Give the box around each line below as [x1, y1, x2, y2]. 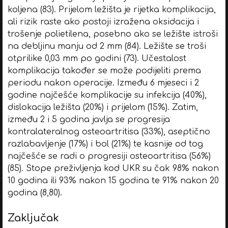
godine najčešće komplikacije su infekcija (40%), [7, 90, 207, 100]
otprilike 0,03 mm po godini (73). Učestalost [7, 53, 186, 63]
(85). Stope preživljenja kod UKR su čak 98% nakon [7, 163, 219, 173]
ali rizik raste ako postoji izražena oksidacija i [7, 17, 199, 26]
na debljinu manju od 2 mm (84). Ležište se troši [7, 41, 206, 51]
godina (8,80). [7, 188, 62, 197]
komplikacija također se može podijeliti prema [7, 66, 201, 75]
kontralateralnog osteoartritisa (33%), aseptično [7, 127, 210, 136]
